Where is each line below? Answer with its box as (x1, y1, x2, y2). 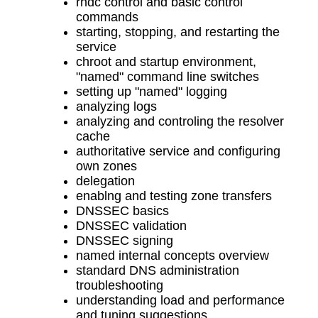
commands (76, 9, 139, 24)
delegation (76, 173, 136, 188)
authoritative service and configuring (76, 143, 281, 158)
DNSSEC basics (76, 203, 170, 218)
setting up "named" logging (76, 84, 228, 99)
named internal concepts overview (76, 248, 270, 263)
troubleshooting (76, 278, 164, 292)
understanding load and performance (76, 292, 285, 307)
